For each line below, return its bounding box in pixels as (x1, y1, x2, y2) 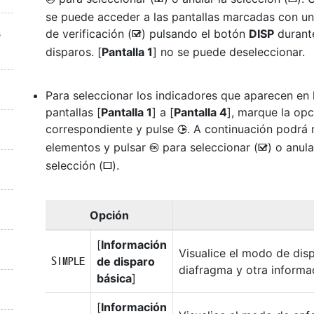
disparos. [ (46, 45, 102, 59)
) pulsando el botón (142, 27, 249, 41)
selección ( (46, 158, 103, 172)
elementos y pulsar (46, 139, 149, 154)
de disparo (97, 254, 155, 268)
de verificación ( (46, 27, 132, 41)
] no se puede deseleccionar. (153, 45, 305, 59)
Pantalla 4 (174, 104, 227, 119)
